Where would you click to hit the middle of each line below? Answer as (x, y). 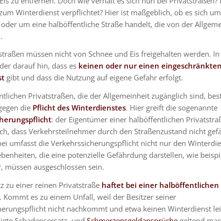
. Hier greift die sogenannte (171, 108)
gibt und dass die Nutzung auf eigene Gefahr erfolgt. (93, 78)
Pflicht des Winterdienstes (79, 108)
